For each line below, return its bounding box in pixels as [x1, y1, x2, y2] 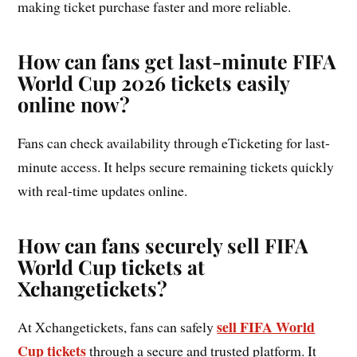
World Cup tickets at [18, 253, 206, 280]
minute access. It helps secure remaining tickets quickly [18, 156, 335, 176]
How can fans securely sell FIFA [18, 231, 309, 258]
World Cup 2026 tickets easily [18, 69, 290, 96]
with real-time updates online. [18, 180, 188, 200]
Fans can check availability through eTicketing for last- [18, 132, 331, 152]
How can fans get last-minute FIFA [18, 47, 337, 74]
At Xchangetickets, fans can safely [18, 316, 218, 336]
